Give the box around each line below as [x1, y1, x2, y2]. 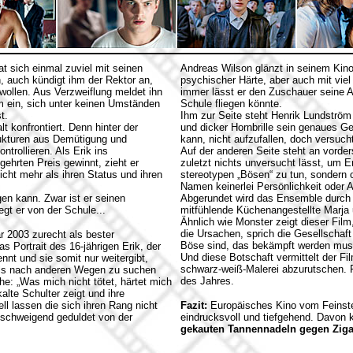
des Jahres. [180, 275, 234, 287]
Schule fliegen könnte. [180, 98, 282, 110]
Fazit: [180, 299, 207, 311]
